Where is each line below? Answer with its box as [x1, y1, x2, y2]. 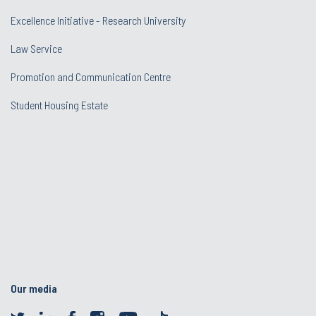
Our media [11, 281, 57, 296]
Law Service [11, 42, 62, 56]
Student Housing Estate [11, 98, 108, 112]
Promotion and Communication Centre [11, 70, 171, 84]
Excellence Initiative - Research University [11, 13, 186, 28]
